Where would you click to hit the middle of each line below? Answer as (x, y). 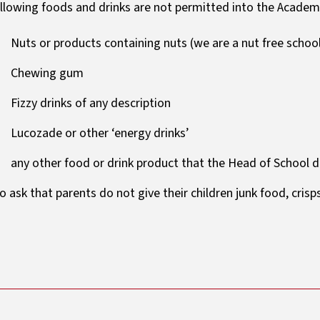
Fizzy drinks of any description (91, 104)
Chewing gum (47, 74)
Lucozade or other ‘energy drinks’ (100, 134)
